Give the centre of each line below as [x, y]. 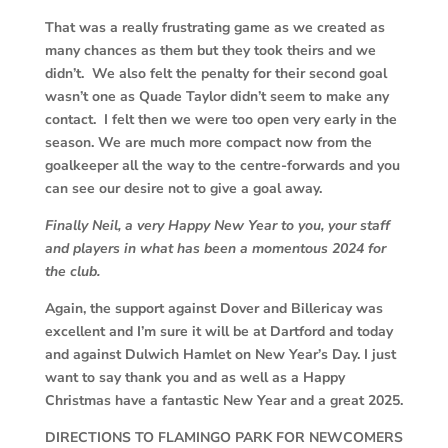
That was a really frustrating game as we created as [214, 28]
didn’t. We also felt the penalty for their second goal [215, 74]
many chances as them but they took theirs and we [210, 51]
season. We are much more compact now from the [208, 143]
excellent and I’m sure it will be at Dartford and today [218, 332]
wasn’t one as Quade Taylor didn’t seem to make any [216, 97]
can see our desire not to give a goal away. [185, 189]
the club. [72, 272]
